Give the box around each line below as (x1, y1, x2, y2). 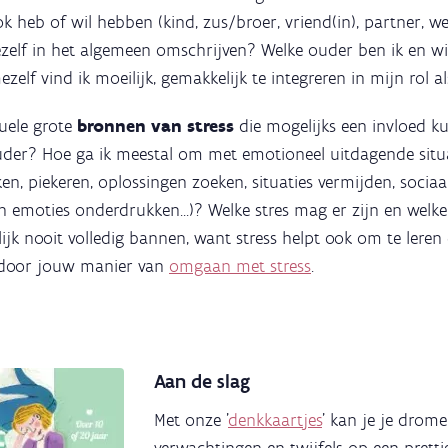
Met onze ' (154, 409, 228, 432)
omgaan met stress (169, 255, 311, 278)
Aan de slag (154, 369, 250, 394)
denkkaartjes (228, 409, 322, 432)
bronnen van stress (77, 115, 234, 138)
